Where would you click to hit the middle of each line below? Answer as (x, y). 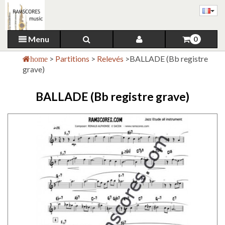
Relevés (111, 59)
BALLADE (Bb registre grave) (113, 96)
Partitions (73, 59)
